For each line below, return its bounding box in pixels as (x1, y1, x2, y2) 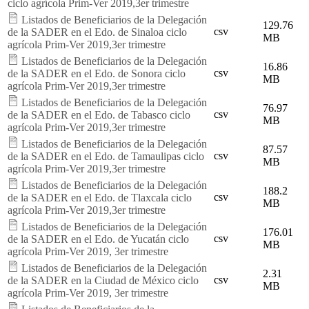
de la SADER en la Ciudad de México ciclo (8, 274, 199, 286)
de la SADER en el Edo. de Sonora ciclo (8, 67, 186, 79)
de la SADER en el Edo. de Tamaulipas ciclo (8, 150, 204, 162)
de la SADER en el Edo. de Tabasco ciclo (8, 108, 190, 121)
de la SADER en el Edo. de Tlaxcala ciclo (8, 191, 192, 203)
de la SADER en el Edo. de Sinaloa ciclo (8, 26, 187, 38)
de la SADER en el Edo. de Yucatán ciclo (8, 232, 189, 245)
